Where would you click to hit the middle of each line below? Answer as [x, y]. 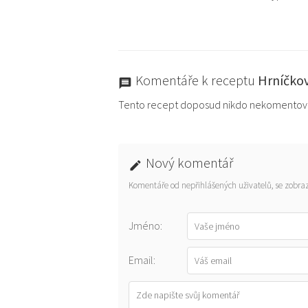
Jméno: [145, 225]
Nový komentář [189, 163]
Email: [142, 260]
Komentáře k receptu [197, 80]
